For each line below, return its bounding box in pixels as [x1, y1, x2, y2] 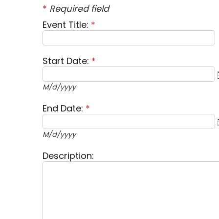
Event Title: [43, 19, 91, 31]
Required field [47, 2, 109, 15]
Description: [43, 150, 94, 162]
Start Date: [43, 55, 91, 67]
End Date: [43, 102, 86, 115]
